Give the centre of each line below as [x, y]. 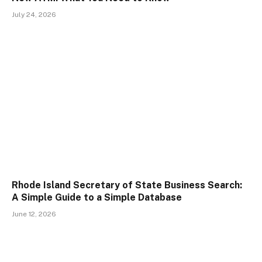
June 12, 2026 [34, 214]
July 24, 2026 [34, 15]
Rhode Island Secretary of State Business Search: [127, 185]
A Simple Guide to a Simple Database [97, 197]
